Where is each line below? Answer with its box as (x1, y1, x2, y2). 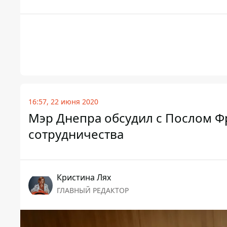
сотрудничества (28, 126, 124, 143)
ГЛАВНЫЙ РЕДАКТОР (57, 185, 129, 196)
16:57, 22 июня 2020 (28, 97, 98, 107)
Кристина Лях (57, 172, 111, 183)
